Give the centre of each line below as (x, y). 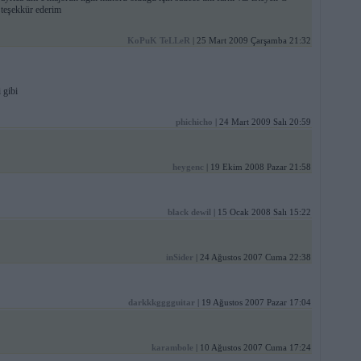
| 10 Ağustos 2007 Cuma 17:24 (252, 348)
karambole (172, 348)
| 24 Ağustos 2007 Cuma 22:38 (252, 257)
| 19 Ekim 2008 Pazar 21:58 (257, 167)
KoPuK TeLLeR (158, 41)
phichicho (194, 122)
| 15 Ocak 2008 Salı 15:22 (261, 212)
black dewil (189, 212)
